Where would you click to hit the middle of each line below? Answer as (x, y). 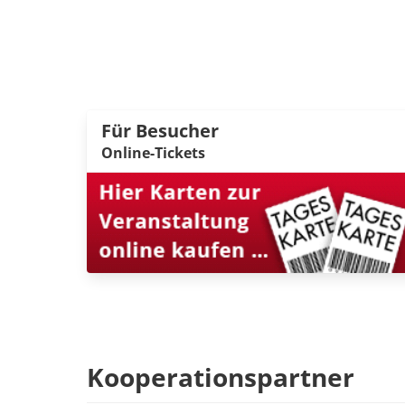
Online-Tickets (154, 153)
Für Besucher (160, 131)
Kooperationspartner (221, 377)
